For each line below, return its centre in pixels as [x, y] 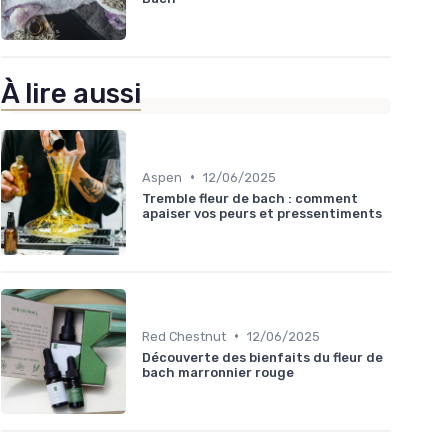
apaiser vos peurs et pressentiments [262, 213]
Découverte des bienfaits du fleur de [262, 357]
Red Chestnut [184, 336]
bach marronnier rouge [218, 372]
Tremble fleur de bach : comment [250, 198]
